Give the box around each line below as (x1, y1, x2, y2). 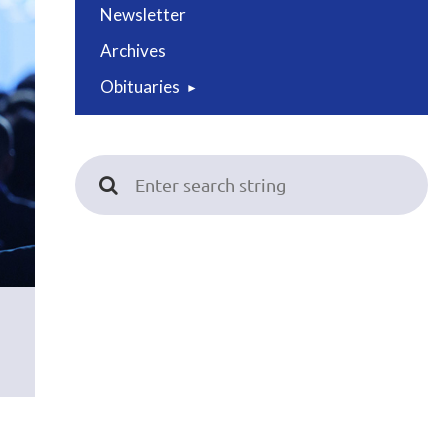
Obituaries (100, 76, 180, 97)
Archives (100, 40, 166, 61)
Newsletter (100, 4, 186, 25)
